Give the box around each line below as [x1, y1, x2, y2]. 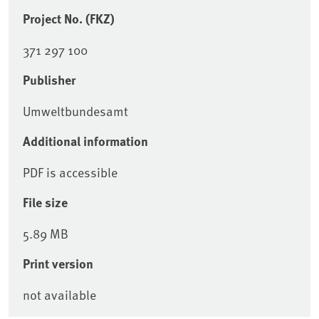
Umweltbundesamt [23, 102, 128, 120]
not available [23, 286, 96, 304]
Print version [23, 254, 93, 273]
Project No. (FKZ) [23, 9, 115, 28]
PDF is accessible [23, 163, 117, 182]
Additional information [23, 132, 148, 151]
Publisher [23, 70, 75, 90]
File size [23, 193, 68, 212]
